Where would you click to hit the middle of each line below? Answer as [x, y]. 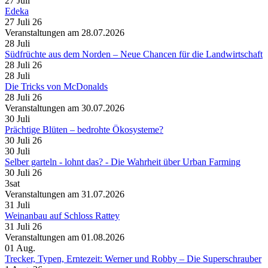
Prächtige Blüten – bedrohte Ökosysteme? [84, 130]
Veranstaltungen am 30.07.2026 [65, 108]
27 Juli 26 [23, 22]
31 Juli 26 [23, 227]
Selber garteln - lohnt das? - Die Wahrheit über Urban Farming [123, 162]
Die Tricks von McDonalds [56, 87]
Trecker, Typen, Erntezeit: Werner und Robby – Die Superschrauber [133, 259]
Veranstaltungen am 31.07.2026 [65, 194]
